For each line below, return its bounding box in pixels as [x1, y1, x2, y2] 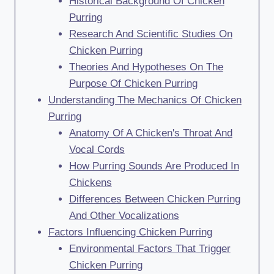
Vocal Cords [68, 144, 125, 155]
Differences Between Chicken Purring [68, 193, 240, 205]
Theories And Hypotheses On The [68, 61, 223, 73]
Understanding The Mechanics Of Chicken [48, 94, 242, 106]
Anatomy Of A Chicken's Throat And [68, 127, 232, 139]
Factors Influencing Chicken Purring [48, 226, 212, 238]
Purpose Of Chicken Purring [68, 78, 198, 89]
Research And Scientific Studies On [68, 28, 232, 40]
